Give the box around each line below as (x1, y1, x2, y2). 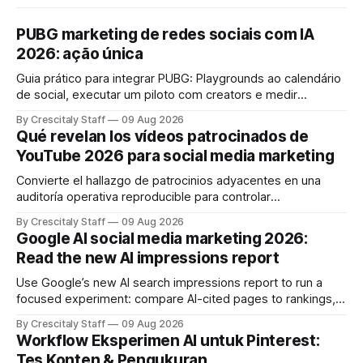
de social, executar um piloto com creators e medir (16, 87, 297, 102)
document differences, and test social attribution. (16, 307, 287, 322)
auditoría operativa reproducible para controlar (16, 189, 271, 204)
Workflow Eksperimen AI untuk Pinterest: (16, 331, 320, 350)
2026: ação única (16, 44, 143, 63)
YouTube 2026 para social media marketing (16, 146, 335, 165)
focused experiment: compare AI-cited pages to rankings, (16, 291, 335, 306)
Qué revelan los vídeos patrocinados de (16, 126, 309, 146)
